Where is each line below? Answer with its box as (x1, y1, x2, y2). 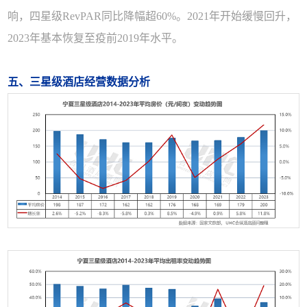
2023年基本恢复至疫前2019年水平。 (8, 32, 184, 44)
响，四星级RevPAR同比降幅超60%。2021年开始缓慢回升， (8, 10, 297, 22)
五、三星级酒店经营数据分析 (8, 75, 151, 88)
